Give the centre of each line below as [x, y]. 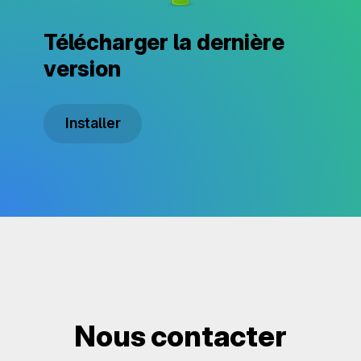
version [82, 68]
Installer [93, 123]
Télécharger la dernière [164, 42]
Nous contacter [180, 336]
